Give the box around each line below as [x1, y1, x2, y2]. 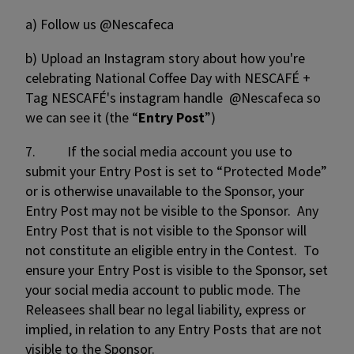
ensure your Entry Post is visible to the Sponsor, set [25, 261, 328, 279]
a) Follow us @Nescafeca [25, 15, 174, 33]
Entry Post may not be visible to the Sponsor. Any [25, 201, 318, 220]
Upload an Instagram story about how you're [40, 49, 305, 67]
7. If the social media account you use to [25, 142, 292, 160]
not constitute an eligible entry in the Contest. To [25, 241, 319, 259]
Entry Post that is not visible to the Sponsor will [25, 221, 307, 239]
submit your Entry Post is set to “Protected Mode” [25, 162, 327, 180]
